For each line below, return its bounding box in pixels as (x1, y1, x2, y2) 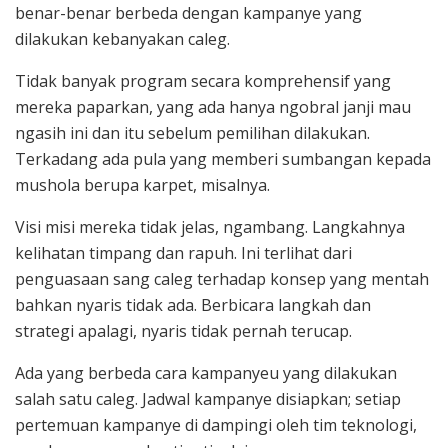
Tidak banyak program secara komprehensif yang (15, 70, 391, 93)
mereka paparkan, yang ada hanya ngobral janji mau (15, 96, 411, 119)
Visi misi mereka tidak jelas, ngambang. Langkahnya (15, 216, 405, 239)
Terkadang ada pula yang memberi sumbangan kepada (15, 148, 431, 171)
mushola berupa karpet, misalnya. (15, 174, 270, 197)
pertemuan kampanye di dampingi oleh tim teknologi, (15, 414, 417, 437)
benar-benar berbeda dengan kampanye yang (15, 2, 362, 25)
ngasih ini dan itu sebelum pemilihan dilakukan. (15, 122, 370, 145)
